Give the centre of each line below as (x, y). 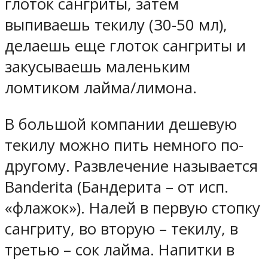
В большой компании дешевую (121, 124)
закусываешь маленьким (98, 67)
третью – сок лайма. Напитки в (120, 249)
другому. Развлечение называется (131, 166)
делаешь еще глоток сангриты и (125, 46)
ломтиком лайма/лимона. (101, 88)
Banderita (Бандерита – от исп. (117, 187)
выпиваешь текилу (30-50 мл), (116, 25)
